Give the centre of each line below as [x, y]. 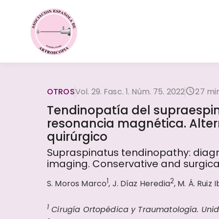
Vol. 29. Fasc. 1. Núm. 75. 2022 [130, 92]
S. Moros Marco [77, 184]
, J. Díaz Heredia [139, 184]
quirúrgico [77, 137]
